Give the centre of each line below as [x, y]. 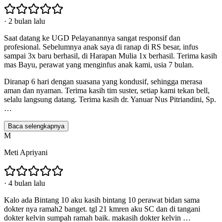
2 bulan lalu [27, 21]
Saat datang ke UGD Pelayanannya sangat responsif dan [92, 38]
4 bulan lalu [27, 183]
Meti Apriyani [26, 153]
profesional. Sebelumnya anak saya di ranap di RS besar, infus [101, 47]
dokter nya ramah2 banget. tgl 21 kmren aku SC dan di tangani [102, 209]
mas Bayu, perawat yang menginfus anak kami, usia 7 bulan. [99, 65]
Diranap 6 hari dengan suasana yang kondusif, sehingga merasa [103, 82]
